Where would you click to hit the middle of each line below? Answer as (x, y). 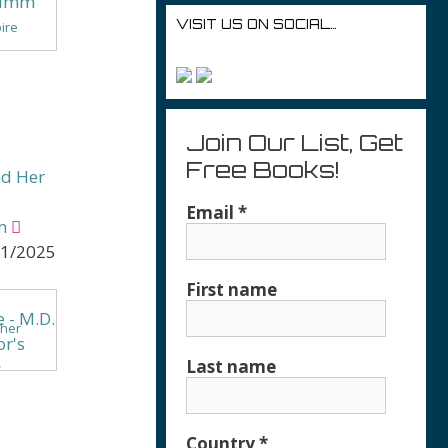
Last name (231, 366)
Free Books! (263, 169)
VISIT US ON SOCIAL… (256, 24)
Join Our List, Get (294, 142)
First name (231, 289)
